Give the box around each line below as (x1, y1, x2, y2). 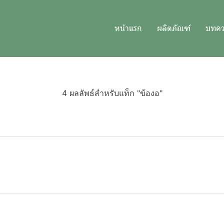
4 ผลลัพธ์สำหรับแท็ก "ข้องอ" (61, 88, 162, 98)
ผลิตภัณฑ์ (157, 23, 190, 33)
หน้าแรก (114, 23, 142, 33)
